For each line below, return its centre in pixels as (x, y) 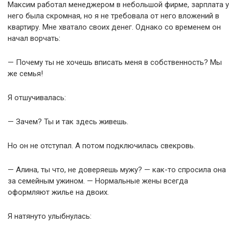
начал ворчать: (34, 38)
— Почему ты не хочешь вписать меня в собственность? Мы (115, 62)
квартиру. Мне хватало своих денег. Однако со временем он (114, 27)
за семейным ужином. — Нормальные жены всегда (98, 181)
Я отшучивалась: (37, 98)
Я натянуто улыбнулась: (50, 216)
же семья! (25, 74)
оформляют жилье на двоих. (58, 192)
